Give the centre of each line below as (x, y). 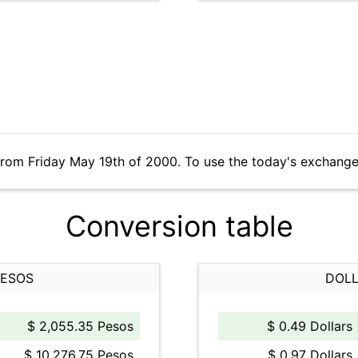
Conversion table (179, 226)
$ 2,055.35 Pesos (80, 326)
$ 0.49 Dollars (310, 326)
